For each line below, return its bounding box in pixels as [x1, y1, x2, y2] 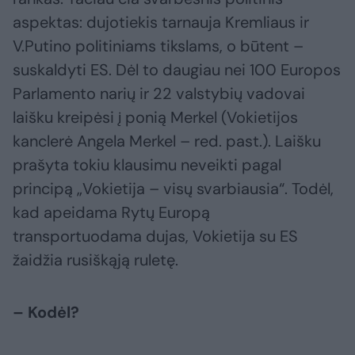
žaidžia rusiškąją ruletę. [13, 250, 178, 271]
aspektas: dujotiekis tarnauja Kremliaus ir [13, 12, 309, 33]
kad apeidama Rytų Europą [13, 202, 210, 223]
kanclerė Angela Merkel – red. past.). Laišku [13, 131, 321, 152]
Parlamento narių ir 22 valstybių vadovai [13, 83, 305, 105]
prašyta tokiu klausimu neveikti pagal [13, 155, 281, 176]
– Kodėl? [13, 302, 79, 323]
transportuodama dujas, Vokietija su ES [13, 226, 298, 247]
